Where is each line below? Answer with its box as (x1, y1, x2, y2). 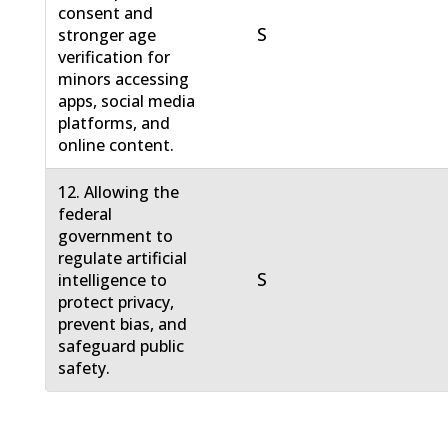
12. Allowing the (58, 181, 180, 204)
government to (58, 225, 174, 248)
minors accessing (58, 68, 190, 91)
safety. (58, 357, 111, 380)
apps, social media (58, 90, 196, 113)
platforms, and (58, 112, 171, 135)
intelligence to (58, 269, 168, 292)
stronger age (58, 24, 157, 47)
